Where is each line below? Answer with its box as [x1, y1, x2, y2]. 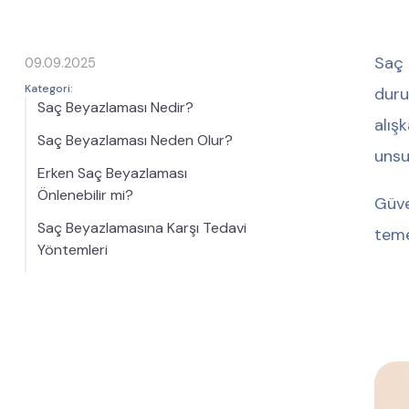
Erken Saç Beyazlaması [37, 163, 187, 183]
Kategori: [24, 81, 73, 96]
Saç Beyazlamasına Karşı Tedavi [37, 218, 246, 237]
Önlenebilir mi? [37, 185, 133, 204]
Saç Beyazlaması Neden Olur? [37, 131, 233, 150]
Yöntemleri [37, 240, 108, 259]
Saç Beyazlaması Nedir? [37, 98, 194, 117]
